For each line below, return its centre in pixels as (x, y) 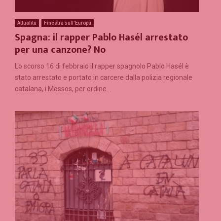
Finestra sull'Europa (68, 23)
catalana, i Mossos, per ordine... (63, 89)
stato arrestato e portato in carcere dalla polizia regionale (104, 78)
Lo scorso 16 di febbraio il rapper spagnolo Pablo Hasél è (102, 66)
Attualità (27, 23)
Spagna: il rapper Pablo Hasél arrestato (101, 38)
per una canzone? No (60, 50)
